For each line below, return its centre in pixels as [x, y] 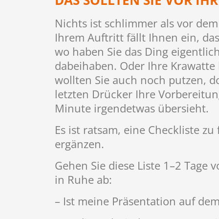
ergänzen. [79, 144]
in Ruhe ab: [83, 180]
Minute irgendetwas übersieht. [132, 108]
